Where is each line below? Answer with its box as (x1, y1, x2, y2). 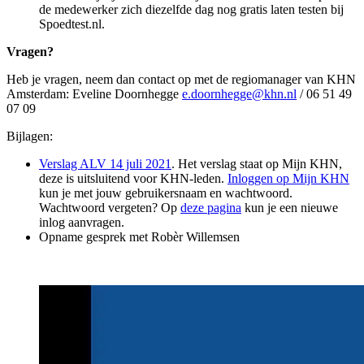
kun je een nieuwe (241, 201, 338, 215)
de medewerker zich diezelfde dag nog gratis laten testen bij (39, 2, 344, 17)
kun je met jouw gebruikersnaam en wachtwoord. (39, 186, 292, 201)
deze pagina (180, 201, 241, 215)
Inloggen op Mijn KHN (227, 171, 349, 186)
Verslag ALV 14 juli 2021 (39, 157, 171, 171)
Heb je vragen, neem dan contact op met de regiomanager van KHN (6, 72, 356, 87)
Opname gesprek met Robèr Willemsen (39, 230, 240, 245)
